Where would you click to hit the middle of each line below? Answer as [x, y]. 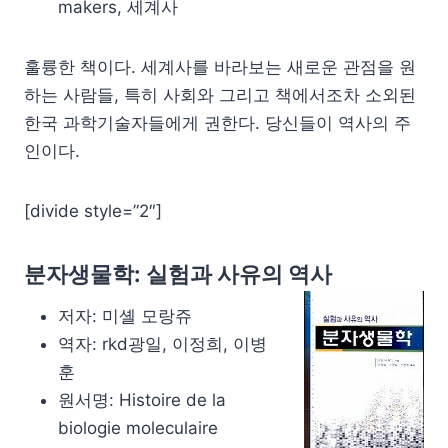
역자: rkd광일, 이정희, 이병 [162, 343]
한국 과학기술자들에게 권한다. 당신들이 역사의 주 [217, 122]
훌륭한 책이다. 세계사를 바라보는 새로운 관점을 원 [220, 66]
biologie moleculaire [138, 427]
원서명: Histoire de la [142, 399]
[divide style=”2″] [93, 210]
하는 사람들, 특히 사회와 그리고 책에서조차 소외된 [220, 94]
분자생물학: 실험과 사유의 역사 [178, 273]
